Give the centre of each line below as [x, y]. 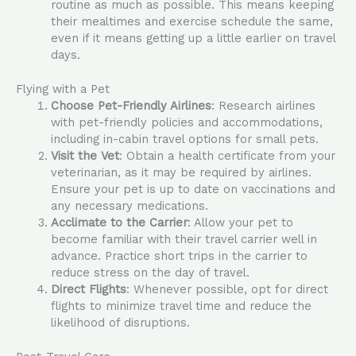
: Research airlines [263, 105]
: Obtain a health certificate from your [227, 155]
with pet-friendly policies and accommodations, [186, 122]
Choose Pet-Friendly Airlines [131, 105]
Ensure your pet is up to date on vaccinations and [193, 189]
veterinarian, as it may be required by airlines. [181, 172]
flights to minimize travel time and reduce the [181, 306]
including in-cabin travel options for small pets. [184, 139]
